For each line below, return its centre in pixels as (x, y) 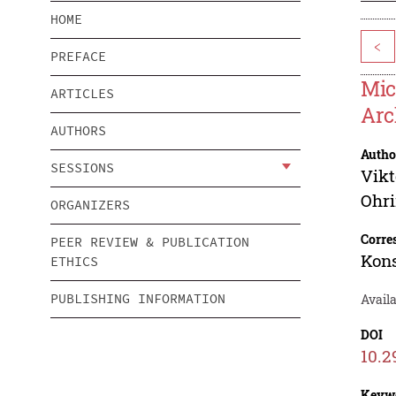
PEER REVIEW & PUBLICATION (150, 242)
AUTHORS (78, 131)
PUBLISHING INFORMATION (138, 299)
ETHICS (74, 262)
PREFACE (78, 57)
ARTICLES (82, 94)
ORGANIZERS (90, 205)
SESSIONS (82, 168)
